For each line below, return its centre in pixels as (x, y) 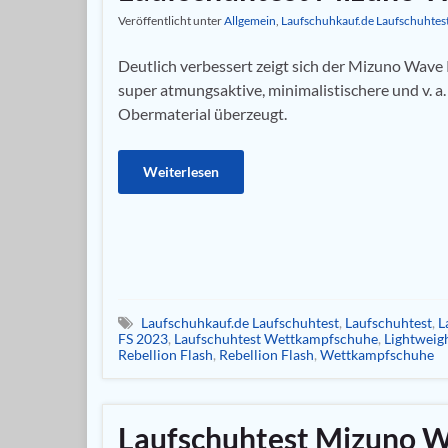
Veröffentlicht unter (171, 20)
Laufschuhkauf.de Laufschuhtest (240, 322)
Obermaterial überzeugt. (202, 113)
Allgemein (250, 20)
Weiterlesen (181, 171)
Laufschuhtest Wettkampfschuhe (276, 338)
